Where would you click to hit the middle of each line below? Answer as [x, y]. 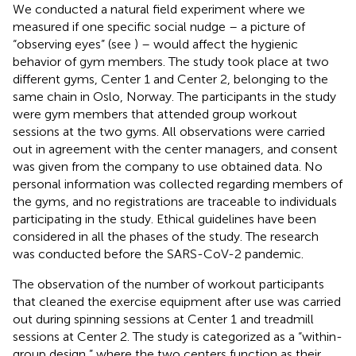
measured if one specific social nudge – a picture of [159, 26]
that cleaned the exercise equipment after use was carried [177, 301]
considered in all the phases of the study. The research [166, 236]
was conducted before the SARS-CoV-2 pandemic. [158, 253]
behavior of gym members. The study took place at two [171, 61]
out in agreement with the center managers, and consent [175, 149]
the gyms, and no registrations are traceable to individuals [175, 201]
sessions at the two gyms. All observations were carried [169, 131]
